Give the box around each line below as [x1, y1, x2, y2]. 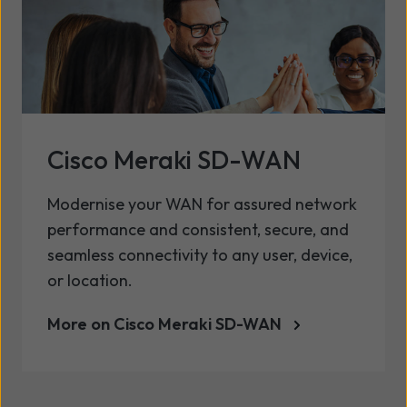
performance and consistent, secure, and [47, 218, 349, 240]
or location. [47, 269, 133, 291]
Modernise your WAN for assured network [47, 193, 357, 214]
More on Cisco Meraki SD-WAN [47, 313, 282, 334]
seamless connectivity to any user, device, [47, 243, 352, 265]
